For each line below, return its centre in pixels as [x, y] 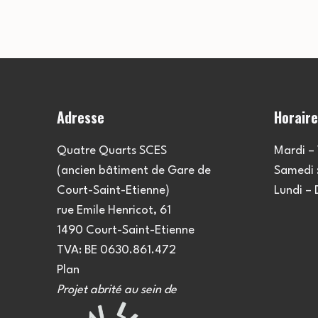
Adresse [81, 117]
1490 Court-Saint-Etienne [126, 230]
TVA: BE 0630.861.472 [116, 250]
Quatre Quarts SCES [112, 150]
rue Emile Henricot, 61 [114, 210]
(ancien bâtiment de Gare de [134, 170]
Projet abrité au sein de [117, 290]
